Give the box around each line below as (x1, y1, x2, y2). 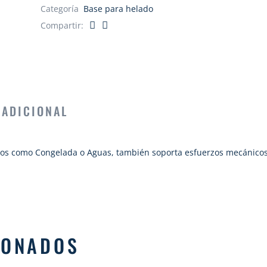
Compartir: (41, 20, 84, 31)
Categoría (41, 3, 79, 14)
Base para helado (83, 3, 154, 14)
